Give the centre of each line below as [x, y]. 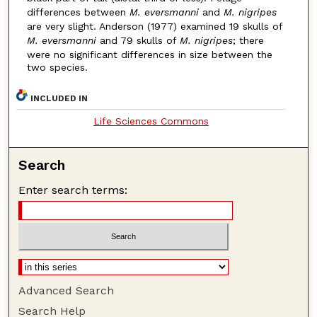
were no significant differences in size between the [149, 54]
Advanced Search [67, 290]
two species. [57, 67]
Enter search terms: [73, 190]
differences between [78, 12]
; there [248, 40]
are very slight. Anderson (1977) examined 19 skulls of [154, 26]
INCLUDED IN [59, 99]
